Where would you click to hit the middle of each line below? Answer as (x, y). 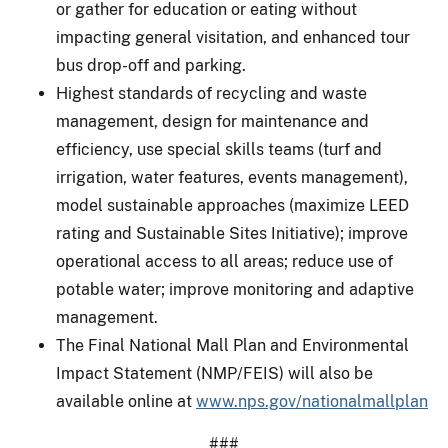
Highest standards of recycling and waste (211, 93)
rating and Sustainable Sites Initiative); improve (232, 233)
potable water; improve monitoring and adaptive (235, 289)
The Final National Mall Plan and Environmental (232, 345)
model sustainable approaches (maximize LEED (232, 205)
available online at (126, 401)
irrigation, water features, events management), (232, 177)
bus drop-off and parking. (151, 65)
